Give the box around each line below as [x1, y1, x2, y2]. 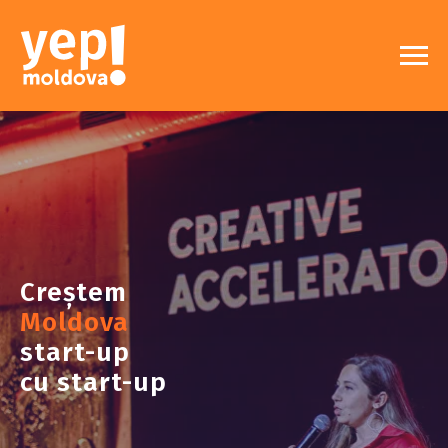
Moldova [20, 307, 129, 338]
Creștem [20, 277, 127, 308]
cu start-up [20, 367, 167, 398]
